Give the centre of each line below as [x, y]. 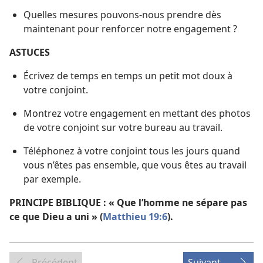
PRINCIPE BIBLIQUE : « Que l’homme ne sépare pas [128, 202]
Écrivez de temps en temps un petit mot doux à [128, 75]
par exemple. [52, 179]
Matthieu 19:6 [135, 216]
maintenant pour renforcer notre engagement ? [130, 28]
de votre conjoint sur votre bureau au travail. [123, 127]
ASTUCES [30, 52]
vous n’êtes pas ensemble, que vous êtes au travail [135, 165]
